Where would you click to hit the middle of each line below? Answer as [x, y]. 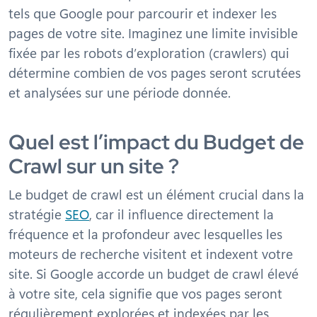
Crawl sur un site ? [94, 166]
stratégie [37, 214]
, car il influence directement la [181, 214]
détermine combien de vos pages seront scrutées [155, 72]
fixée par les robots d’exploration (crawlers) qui [149, 52]
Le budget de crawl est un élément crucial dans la [156, 194]
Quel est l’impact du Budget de [156, 142]
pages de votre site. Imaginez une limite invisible [153, 33]
